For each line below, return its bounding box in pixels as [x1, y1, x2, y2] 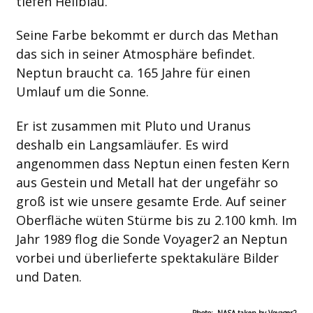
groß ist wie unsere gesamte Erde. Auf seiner [15, 192, 286, 210]
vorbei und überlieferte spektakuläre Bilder [15, 249, 279, 266]
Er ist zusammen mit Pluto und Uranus [15, 117, 251, 134]
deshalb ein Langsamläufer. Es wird [15, 136, 228, 153]
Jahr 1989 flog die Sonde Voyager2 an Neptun [15, 230, 287, 247]
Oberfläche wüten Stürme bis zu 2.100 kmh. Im [15, 211, 297, 228]
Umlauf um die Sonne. [15, 83, 149, 101]
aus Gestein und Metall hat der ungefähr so [15, 173, 278, 191]
